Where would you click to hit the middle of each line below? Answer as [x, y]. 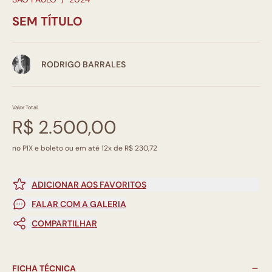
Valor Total [25, 108]
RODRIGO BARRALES [83, 65]
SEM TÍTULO [47, 22]
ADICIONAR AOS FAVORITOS [89, 185]
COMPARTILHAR [64, 224]
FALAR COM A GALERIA [79, 204]
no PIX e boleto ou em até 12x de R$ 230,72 [85, 148]
